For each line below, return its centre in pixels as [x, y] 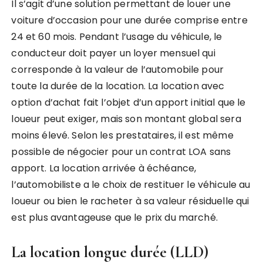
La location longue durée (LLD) [110, 252]
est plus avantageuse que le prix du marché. [114, 217]
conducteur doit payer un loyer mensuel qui [113, 53]
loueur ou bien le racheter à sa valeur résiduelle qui [130, 201]
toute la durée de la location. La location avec [118, 86]
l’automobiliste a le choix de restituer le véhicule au [131, 184]
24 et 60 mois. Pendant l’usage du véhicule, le [117, 36]
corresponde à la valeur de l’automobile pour [118, 69]
